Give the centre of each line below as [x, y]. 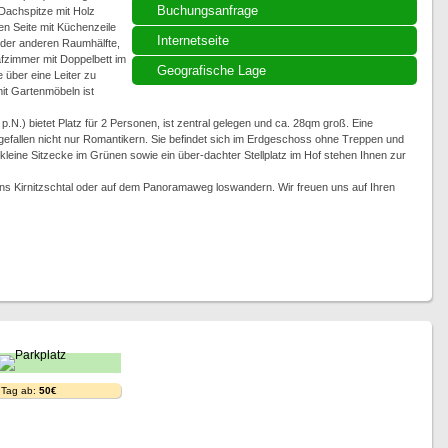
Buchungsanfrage [207, 10]
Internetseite [192, 40]
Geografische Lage [211, 70]
